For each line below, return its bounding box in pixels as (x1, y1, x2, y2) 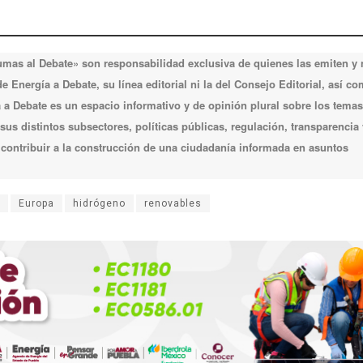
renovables (144, 197, 202, 209)
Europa (19, 197, 54, 209)
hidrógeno (73, 197, 126, 209)
